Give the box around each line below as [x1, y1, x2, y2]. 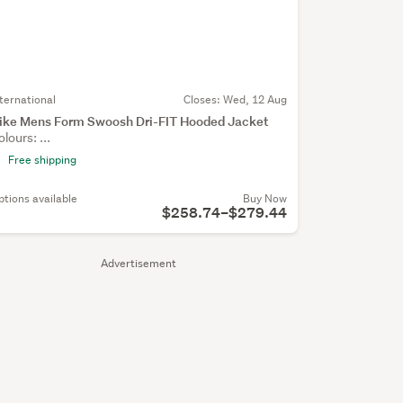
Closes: [183, 92, 223, 108]
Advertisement [100, 255, 176, 272]
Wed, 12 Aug [222, 92, 287, 108]
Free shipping [7, 152, 76, 168]
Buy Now [242, 191, 287, 207]
